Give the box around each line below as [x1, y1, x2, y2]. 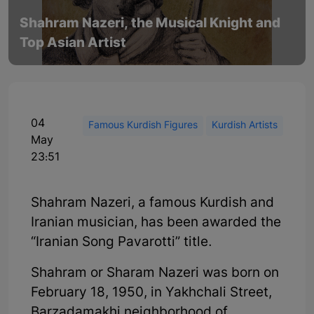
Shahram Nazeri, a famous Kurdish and [31, 194, 274, 212]
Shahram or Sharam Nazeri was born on [31, 264, 279, 282]
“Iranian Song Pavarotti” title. [31, 233, 212, 252]
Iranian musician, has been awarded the [31, 214, 281, 232]
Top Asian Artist [20, 34, 126, 53]
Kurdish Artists [212, 118, 278, 132]
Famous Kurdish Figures [88, 118, 198, 132]
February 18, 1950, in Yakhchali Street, [31, 284, 272, 302]
